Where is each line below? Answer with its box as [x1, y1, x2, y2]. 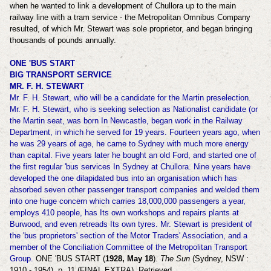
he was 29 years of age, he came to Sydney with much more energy [9, 139, 249, 148]
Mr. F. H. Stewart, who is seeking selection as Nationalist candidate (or [9, 104, 258, 114]
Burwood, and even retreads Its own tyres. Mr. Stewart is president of [9, 219, 252, 229]
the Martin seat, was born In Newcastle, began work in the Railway [9, 116, 243, 125]
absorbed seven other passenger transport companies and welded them [9, 184, 260, 194]
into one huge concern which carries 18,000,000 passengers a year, [9, 196, 246, 206]
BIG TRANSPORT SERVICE [9, 70, 112, 79]
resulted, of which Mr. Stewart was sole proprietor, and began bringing [9, 24, 252, 33]
